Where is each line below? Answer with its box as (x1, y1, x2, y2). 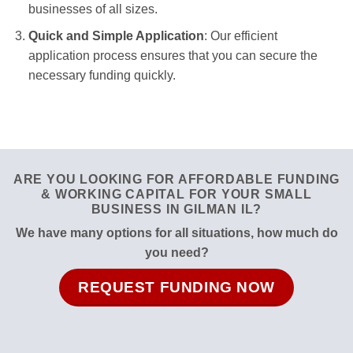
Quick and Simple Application (28, 29, 204, 43)
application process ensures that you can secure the (28, 49, 318, 63)
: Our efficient (203, 29, 277, 43)
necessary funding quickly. (28, 69, 176, 83)
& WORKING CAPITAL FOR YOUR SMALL (41, 188, 312, 202)
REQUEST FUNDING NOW (78, 279, 275, 296)
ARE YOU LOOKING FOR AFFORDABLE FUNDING (13, 173, 340, 187)
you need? (144, 246, 209, 260)
